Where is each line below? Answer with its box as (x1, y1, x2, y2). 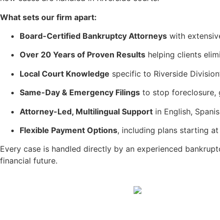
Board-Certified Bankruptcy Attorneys (20, 30, 167, 41)
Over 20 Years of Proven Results (20, 50, 145, 60)
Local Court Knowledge (20, 68, 110, 79)
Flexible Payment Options (20, 125, 117, 135)
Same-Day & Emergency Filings (20, 87, 140, 98)
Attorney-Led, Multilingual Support (20, 106, 153, 116)
